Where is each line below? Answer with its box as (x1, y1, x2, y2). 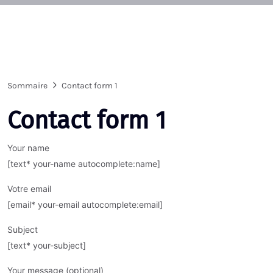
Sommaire (7, 80, 48, 91)
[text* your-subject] (7, 240, 86, 251)
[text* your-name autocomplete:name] (7, 158, 160, 169)
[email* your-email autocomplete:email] (7, 199, 163, 210)
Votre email (7, 183, 51, 194)
